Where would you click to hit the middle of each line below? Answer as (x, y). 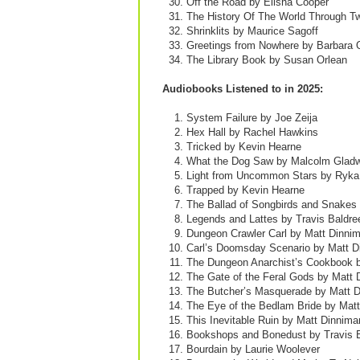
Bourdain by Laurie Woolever (253, 349)
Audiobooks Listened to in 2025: (243, 89)
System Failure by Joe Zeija (252, 118)
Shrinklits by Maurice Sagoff (252, 31)
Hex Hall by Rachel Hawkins (252, 132)
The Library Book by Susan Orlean (267, 60)
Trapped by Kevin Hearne (245, 190)
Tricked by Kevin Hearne (244, 147)
